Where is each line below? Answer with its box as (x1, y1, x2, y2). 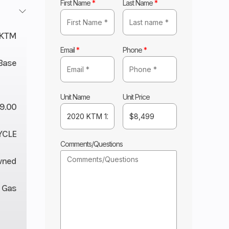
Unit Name (60, 92, 90, 101)
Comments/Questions (60, 139, 123, 148)
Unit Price (123, 92, 150, 101)
